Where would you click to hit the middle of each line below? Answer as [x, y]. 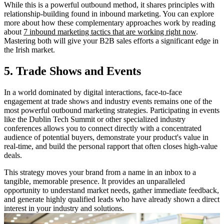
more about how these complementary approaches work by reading [110, 22]
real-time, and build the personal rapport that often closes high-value [111, 146]
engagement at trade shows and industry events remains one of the [108, 101]
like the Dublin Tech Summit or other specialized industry [95, 119]
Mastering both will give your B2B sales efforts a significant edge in [111, 40]
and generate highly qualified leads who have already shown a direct [112, 199]
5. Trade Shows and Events [72, 71]
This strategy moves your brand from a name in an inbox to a [100, 172]
